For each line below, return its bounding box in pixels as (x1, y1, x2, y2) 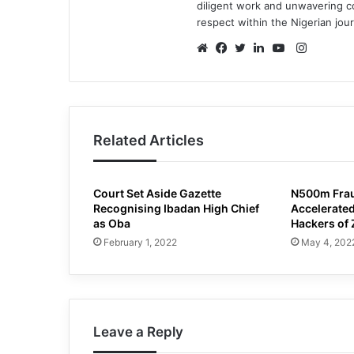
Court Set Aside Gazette (93, 186, 221, 201)
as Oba (93, 217, 130, 231)
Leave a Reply (93, 324, 183, 341)
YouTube (281, 59, 330, 75)
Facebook (224, 59, 279, 75)
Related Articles (93, 132, 204, 149)
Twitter (243, 59, 283, 75)
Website (205, 59, 250, 75)
